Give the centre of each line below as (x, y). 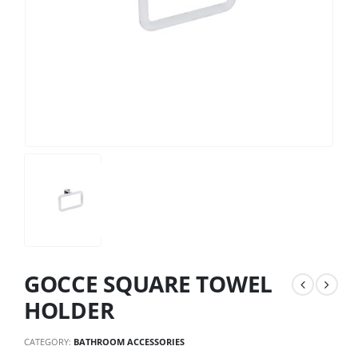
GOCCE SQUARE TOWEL (148, 283)
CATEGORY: (49, 342)
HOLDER (69, 310)
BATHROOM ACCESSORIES (129, 342)
